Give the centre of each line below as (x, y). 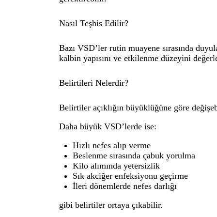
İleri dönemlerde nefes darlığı (125, 186)
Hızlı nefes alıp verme (112, 145)
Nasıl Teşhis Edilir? (94, 23)
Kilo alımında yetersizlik (116, 165)
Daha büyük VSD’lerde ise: (108, 126)
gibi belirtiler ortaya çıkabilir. (111, 205)
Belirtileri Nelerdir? (94, 83)
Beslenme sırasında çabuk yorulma (134, 155)
